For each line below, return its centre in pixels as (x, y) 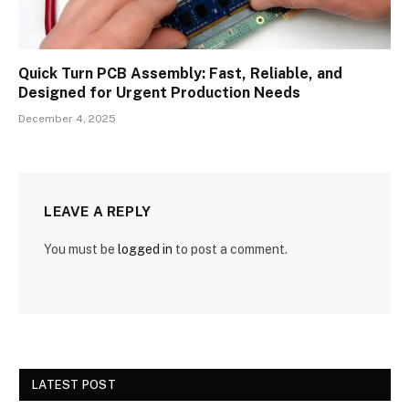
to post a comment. (230, 250)
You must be (81, 250)
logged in (145, 250)
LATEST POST (74, 385)
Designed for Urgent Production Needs (159, 93)
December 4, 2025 (67, 119)
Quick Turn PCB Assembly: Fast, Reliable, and (180, 74)
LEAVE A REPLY (98, 212)
